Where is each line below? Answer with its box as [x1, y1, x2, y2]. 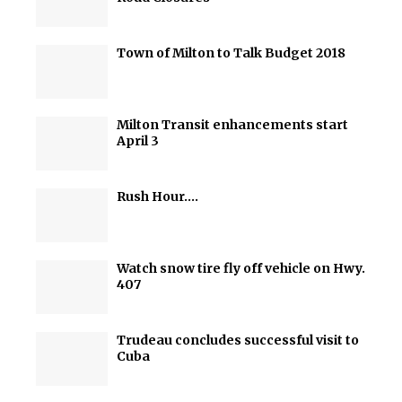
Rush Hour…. [117, 188, 198, 205]
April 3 [117, 133, 159, 149]
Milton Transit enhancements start [117, 117, 348, 133]
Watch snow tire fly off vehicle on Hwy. [117, 260, 365, 276]
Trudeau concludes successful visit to [117, 332, 359, 348]
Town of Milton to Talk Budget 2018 [117, 45, 345, 61]
